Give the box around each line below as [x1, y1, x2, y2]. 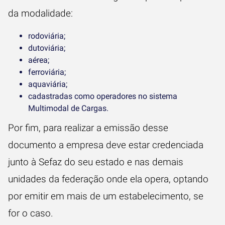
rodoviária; [28, 31, 65, 41]
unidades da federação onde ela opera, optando [8, 173, 208, 185]
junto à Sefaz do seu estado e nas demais [8, 156, 183, 168]
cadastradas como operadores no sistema [28, 91, 177, 101]
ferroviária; [28, 67, 66, 77]
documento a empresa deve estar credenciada [8, 139, 203, 151]
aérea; [28, 55, 49, 65]
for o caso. [8, 207, 53, 219]
